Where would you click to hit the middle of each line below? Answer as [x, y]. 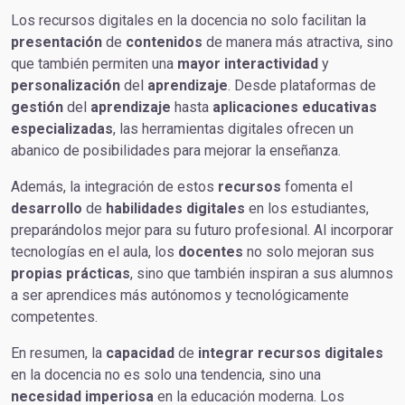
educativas [339, 107]
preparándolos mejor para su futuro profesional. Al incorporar [202, 230]
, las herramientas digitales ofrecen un [233, 129]
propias [37, 273]
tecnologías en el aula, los [94, 252]
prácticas [98, 273]
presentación [57, 42]
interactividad [271, 64]
